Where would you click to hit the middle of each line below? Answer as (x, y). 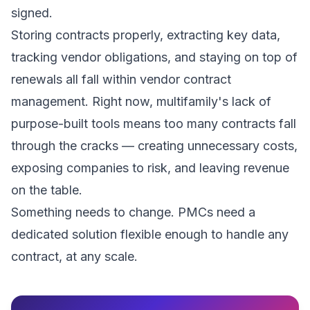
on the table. (47, 190)
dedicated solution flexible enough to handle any (150, 234)
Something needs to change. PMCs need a (133, 212)
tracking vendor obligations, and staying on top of (154, 57)
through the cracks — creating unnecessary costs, (154, 146)
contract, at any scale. (74, 256)
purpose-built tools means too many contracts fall (154, 124)
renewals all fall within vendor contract (121, 79)
